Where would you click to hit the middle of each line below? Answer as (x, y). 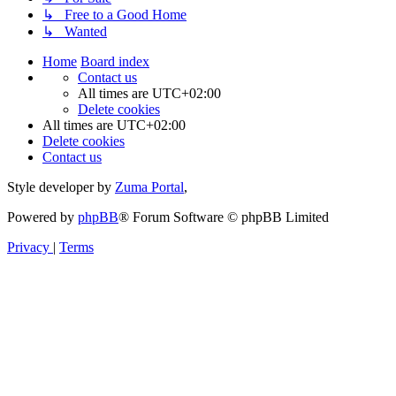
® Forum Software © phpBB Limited (224, 217)
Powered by (42, 217)
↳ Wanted (75, 31)
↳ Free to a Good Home (114, 14)
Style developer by (61, 187)
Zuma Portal (149, 187)
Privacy (28, 247)
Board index (115, 61)
